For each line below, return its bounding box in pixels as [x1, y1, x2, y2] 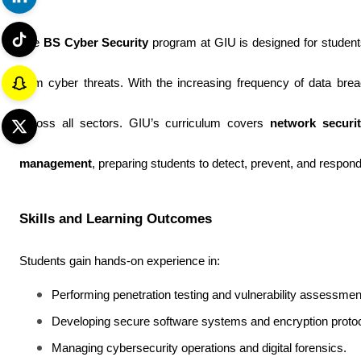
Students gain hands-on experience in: [19, 255, 220, 268]
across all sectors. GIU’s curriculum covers [19, 117, 271, 130]
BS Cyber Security [43, 36, 149, 49]
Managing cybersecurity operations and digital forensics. [52, 342, 346, 355]
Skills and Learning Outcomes [19, 210, 212, 226]
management [19, 157, 92, 170]
